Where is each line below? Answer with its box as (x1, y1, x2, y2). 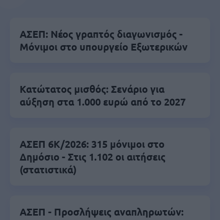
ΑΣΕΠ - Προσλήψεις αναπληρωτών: (20, 205, 184, 218)
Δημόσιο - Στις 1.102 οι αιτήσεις (20, 150, 165, 163)
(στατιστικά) (20, 163, 77, 176)
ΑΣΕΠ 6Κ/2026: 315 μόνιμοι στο (20, 137, 165, 150)
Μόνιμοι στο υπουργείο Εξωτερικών (20, 40, 188, 53)
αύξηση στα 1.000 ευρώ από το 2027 (20, 95, 186, 108)
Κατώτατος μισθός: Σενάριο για (20, 82, 165, 95)
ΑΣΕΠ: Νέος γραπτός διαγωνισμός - (20, 27, 183, 40)
